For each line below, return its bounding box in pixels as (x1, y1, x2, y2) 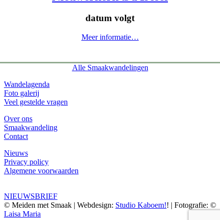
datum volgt (85, 13, 135, 24)
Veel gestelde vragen (4, 98, 68, 107)
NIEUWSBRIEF (4, 192, 57, 201)
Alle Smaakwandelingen (72, 63, 148, 72)
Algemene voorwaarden (4, 166, 79, 175)
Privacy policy (4, 158, 49, 166)
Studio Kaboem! (115, 201, 166, 210)
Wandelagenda (4, 80, 50, 89)
